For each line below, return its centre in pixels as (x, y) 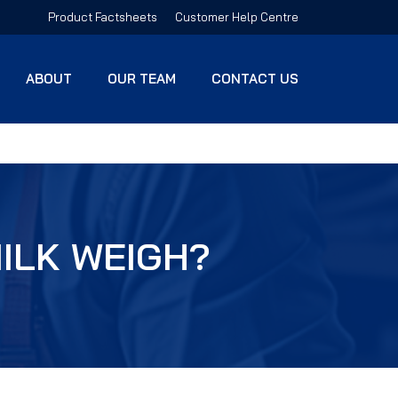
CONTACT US (255, 79)
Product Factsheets (103, 17)
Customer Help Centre (237, 17)
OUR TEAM (142, 79)
